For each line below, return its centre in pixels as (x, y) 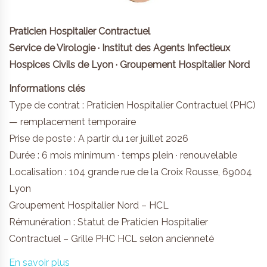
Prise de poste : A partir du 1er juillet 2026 (99, 138)
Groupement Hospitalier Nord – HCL (89, 205)
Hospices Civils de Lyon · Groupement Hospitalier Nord (129, 64)
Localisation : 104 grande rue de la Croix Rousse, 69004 (131, 172)
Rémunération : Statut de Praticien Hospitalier (108, 222)
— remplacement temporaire (72, 122)
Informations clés (47, 88)
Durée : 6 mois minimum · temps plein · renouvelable (123, 155)
